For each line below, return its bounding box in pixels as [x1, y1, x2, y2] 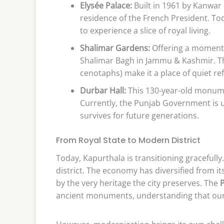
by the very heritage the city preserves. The [56, 177, 220, 188]
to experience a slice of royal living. [80, 24, 210, 36]
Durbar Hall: [80, 84, 126, 96]
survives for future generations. [80, 109, 199, 121]
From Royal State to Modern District [56, 134, 200, 146]
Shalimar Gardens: [80, 42, 150, 53]
